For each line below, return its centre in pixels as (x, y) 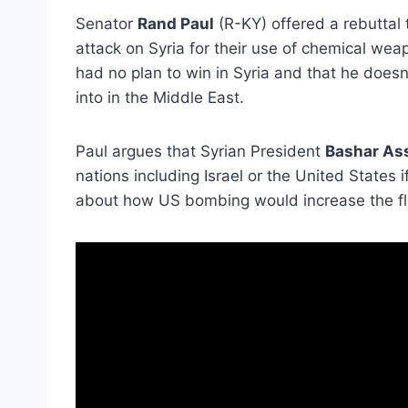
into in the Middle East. (160, 97)
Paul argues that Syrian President (200, 151)
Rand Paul (176, 23)
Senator (107, 23)
